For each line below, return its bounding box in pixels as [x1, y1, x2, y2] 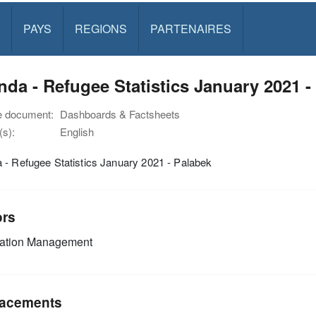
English [60, 124, 94, 139]
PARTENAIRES [150, 20, 231, 37]
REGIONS [74, 20, 127, 37]
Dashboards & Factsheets [60, 107, 180, 121]
